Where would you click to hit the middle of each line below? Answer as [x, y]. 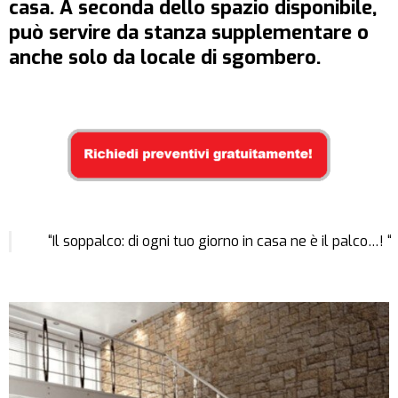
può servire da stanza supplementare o [189, 32]
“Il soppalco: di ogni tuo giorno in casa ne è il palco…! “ [220, 241]
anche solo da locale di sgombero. [165, 57]
